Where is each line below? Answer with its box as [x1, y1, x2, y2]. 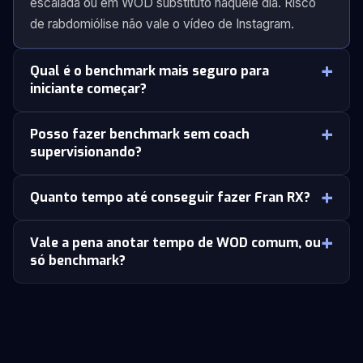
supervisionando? [30, 143, 142, 160]
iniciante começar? [30, 80, 147, 97]
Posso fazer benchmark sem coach [30, 126, 250, 143]
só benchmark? [30, 252, 126, 269]
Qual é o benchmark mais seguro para [30, 62, 269, 79]
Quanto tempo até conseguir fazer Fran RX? [30, 189, 310, 206]
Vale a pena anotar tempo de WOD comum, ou [30, 234, 321, 251]
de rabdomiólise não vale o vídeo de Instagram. [30, 16, 294, 32]
